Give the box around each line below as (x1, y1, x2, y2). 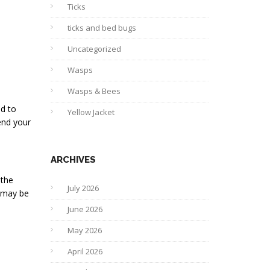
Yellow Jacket (67, 107, 115, 118)
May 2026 (67, 225, 102, 236)
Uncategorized (67, 43, 121, 54)
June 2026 (67, 204, 102, 215)
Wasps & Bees (67, 86, 121, 96)
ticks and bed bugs (67, 22, 136, 33)
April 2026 (67, 246, 102, 257)
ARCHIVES (50, 154, 96, 165)
